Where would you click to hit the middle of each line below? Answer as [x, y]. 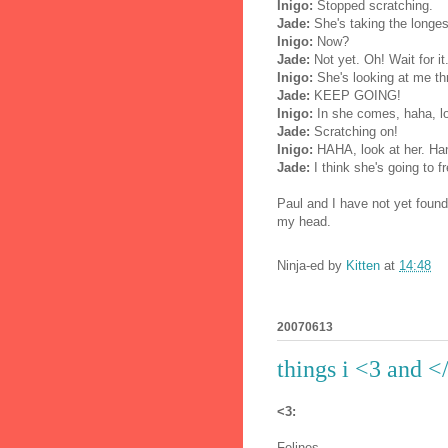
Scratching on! [354, 131]
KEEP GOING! [355, 95]
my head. [304, 221]
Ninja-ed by [311, 266]
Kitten [363, 266]
